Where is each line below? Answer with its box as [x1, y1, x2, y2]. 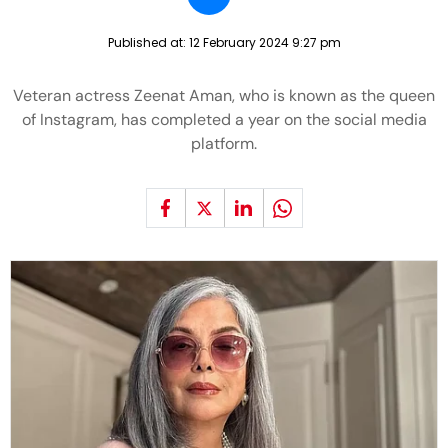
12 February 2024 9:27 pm [188, 34, 341, 51]
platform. [191, 133, 257, 154]
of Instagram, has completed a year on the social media [21, 109, 427, 130]
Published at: [107, 34, 189, 51]
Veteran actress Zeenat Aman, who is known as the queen [13, 85, 435, 106]
